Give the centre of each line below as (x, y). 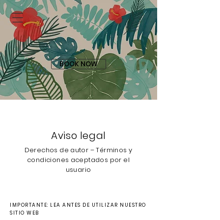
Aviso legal (79, 136)
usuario (78, 170)
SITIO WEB (25, 213)
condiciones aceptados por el (78, 160)
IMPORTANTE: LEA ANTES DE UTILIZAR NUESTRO (78, 205)
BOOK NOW (79, 64)
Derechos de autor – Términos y (78, 150)
